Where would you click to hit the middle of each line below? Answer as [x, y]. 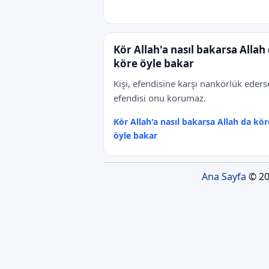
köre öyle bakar [154, 63]
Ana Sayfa [224, 177]
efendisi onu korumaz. [160, 98]
